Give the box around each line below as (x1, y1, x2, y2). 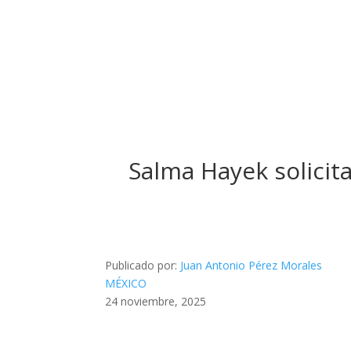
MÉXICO (105, 275, 147, 291)
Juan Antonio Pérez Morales (180, 257, 323, 273)
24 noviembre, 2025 (105, 293, 207, 309)
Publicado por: (105, 257, 181, 273)
